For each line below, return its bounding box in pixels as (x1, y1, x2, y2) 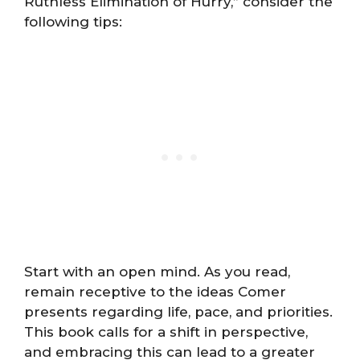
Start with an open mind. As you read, (24, 263, 290, 280)
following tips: (24, 14, 122, 31)
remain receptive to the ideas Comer (24, 283, 286, 300)
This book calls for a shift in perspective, (24, 323, 308, 340)
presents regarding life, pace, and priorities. (24, 303, 333, 320)
